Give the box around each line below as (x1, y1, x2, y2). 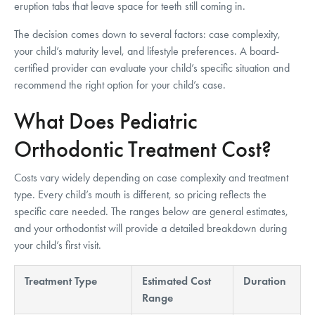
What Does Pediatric (14, 107, 197, 135)
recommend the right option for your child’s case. (14, 77, 226, 91)
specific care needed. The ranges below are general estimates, (14, 204, 288, 218)
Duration (243, 274, 286, 288)
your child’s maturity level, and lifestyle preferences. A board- (14, 44, 279, 58)
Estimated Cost (142, 274, 211, 288)
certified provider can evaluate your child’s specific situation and (14, 60, 290, 75)
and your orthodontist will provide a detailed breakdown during (14, 221, 287, 235)
